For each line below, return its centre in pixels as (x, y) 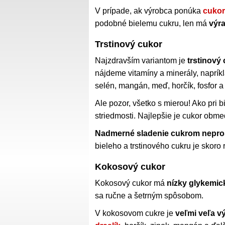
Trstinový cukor (129, 44)
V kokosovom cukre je (135, 213)
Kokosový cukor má (131, 183)
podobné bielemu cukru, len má (152, 23)
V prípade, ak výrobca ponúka (149, 11)
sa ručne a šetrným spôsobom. (149, 195)
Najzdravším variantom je (141, 60)
